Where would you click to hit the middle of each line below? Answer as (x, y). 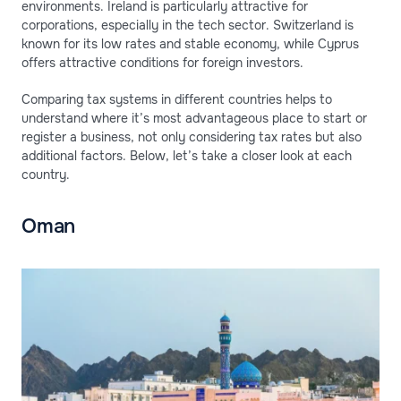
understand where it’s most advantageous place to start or (194, 119)
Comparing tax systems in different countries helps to (177, 100)
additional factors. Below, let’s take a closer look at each (187, 156)
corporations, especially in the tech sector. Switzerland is (188, 26)
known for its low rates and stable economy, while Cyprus (190, 44)
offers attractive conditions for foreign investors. (162, 63)
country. (46, 175)
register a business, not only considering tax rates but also (192, 137)
